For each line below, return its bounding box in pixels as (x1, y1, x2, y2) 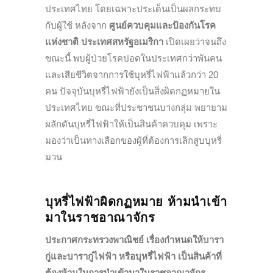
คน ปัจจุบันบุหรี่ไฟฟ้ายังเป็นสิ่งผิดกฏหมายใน (45, 86, 220, 97)
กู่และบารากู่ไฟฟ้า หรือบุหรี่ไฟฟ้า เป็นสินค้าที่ (45, 251, 222, 262)
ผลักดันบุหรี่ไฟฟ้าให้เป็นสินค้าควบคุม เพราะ (45, 119, 218, 130)
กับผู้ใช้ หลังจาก (45, 20, 109, 31)
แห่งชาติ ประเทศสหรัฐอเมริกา (45, 37, 163, 48)
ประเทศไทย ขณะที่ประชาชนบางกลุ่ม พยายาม (45, 102, 227, 113)
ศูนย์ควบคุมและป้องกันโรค (109, 20, 216, 31)
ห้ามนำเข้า (167, 195, 227, 209)
